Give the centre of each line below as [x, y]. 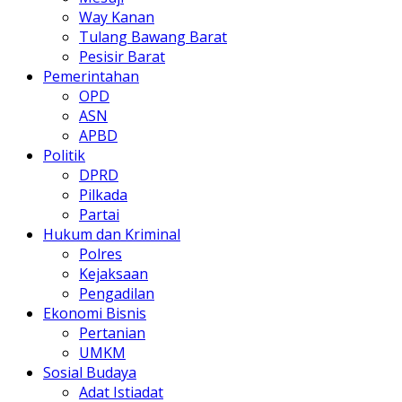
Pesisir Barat [122, 56]
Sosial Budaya [90, 372]
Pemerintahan [91, 76]
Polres [100, 253]
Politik [64, 155]
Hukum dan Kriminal [112, 234]
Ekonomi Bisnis [95, 313]
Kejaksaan [114, 273]
